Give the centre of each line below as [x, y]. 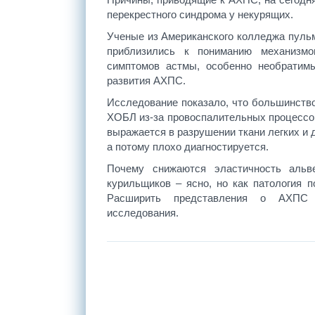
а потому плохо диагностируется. [188, 147]
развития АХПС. [146, 81]
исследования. [143, 213]
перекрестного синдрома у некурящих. [200, 14]
